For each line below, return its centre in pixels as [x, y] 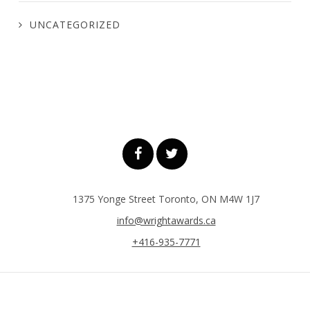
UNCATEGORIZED [75, 24]
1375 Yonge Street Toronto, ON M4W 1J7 [166, 199]
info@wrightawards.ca [166, 220]
